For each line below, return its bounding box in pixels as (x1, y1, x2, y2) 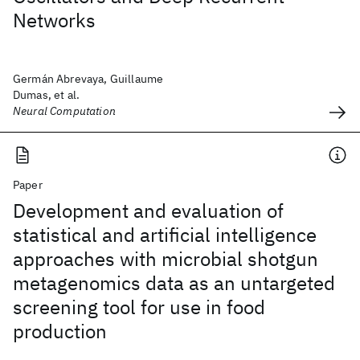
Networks (13, 7, 96, 33)
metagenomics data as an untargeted (13, 270, 335, 296)
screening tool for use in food (13, 294, 265, 320)
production (13, 318, 107, 344)
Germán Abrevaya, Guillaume (13, 72, 164, 86)
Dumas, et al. (13, 88, 80, 102)
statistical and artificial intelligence (13, 222, 317, 247)
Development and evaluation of (13, 198, 284, 223)
